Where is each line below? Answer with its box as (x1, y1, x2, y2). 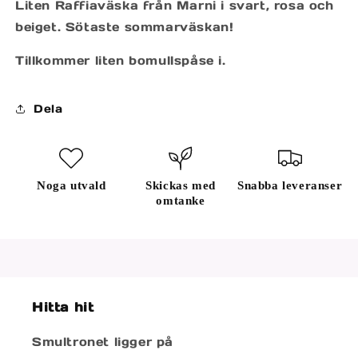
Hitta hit (32, 299, 94, 315)
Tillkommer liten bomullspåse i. (15, 53, 231, 68)
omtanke (156, 194, 205, 207)
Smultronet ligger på (32, 334, 173, 349)
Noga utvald (37, 179, 106, 192)
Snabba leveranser (237, 179, 343, 192)
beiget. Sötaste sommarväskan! (15, 19, 234, 34)
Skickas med (145, 179, 216, 192)
